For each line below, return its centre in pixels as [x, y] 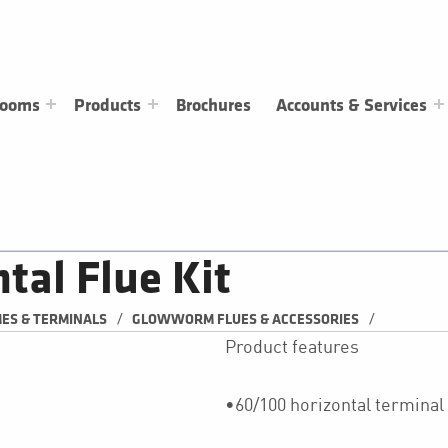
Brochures [214, 105]
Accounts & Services [352, 105]
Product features [291, 346]
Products [108, 105]
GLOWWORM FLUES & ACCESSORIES [246, 320]
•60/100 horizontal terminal [334, 404]
